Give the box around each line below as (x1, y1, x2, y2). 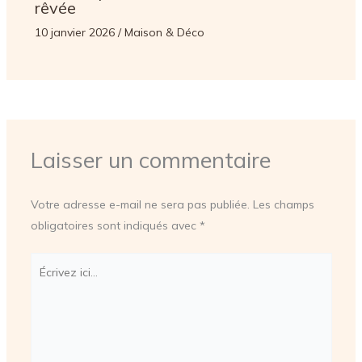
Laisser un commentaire (30, 145, 271, 174)
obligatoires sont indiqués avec (30, 217, 200, 233)
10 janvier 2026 (34, 24, 118, 40)
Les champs (252, 196, 314, 212)
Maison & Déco (124, 24, 204, 40)
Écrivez (29, 255, 67, 270)
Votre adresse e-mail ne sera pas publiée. (30, 196, 250, 212)
